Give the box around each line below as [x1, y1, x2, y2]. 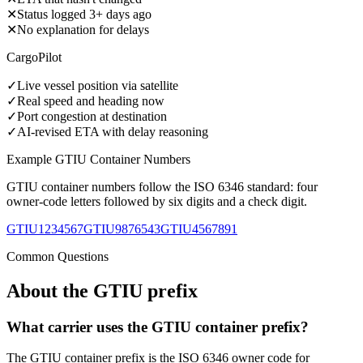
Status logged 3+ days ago [17, 6, 152, 21]
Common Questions [6, 249, 109, 263]
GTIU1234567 [6, 221, 83, 236]
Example [6, 152, 55, 166]
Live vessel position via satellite [17, 78, 178, 92]
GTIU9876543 [83, 221, 160, 236]
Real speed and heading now [17, 93, 164, 108]
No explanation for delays [17, 22, 149, 36]
